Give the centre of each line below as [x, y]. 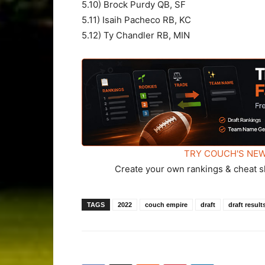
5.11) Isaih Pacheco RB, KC [136, 20]
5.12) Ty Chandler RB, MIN [136, 35]
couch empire [166, 205]
